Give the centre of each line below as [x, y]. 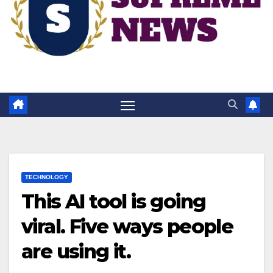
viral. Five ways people [127, 227]
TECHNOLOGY [47, 177]
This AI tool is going [114, 202]
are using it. [76, 252]
